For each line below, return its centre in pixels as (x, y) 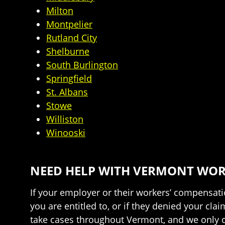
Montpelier (69, 24)
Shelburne (68, 51)
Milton (60, 11)
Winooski (66, 133)
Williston (65, 119)
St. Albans (67, 92)
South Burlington (82, 65)
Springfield (69, 78)
